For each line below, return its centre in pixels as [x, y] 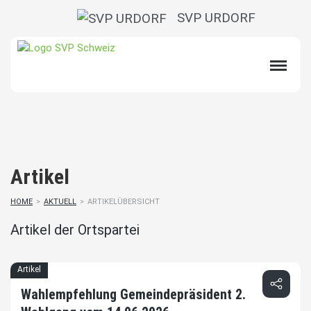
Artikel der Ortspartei [75, 230]
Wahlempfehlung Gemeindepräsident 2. [133, 295]
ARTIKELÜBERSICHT [124, 202]
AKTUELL [60, 202]
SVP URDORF [211, 18]
